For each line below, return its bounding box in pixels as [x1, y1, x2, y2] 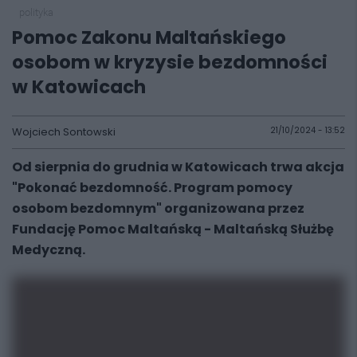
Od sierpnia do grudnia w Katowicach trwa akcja [12, 158, 344, 176]
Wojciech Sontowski [12, 124, 116, 139]
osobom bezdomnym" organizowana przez [12, 199, 304, 218]
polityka [18, 6, 53, 18]
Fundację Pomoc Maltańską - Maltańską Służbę [12, 220, 334, 238]
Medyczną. [12, 241, 85, 259]
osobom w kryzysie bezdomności [12, 49, 328, 75]
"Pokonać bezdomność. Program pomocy [12, 178, 292, 197]
